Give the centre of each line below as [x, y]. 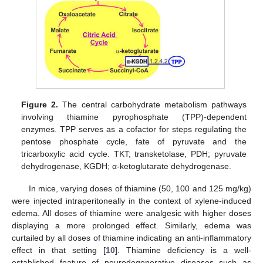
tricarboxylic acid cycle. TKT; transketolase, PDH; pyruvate [134, 154]
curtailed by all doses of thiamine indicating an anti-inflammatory [131, 238]
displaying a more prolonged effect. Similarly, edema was [131, 226]
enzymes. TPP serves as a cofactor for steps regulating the [134, 129]
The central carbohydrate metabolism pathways [152, 105]
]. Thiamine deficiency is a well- [183, 250]
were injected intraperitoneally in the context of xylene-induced [131, 201]
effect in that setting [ [59, 250]
